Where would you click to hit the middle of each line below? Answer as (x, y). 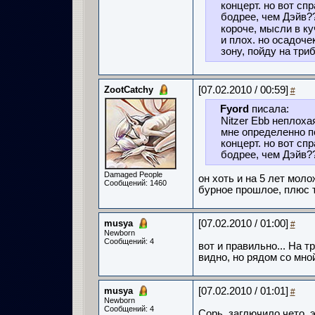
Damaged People (133, 174)
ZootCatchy (128, 90)
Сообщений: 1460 (135, 183)
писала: (269, 109)
